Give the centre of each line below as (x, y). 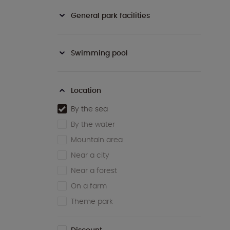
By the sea (89, 109)
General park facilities (110, 16)
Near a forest (94, 171)
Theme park (92, 202)
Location (86, 91)
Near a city (90, 155)
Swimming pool (99, 53)
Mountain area (97, 140)
